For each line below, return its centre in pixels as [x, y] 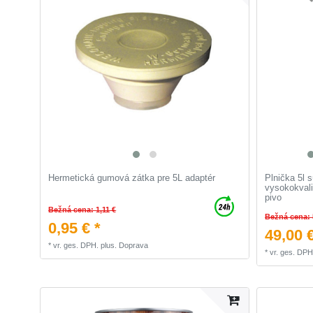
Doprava [134, 245]
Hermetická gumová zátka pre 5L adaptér [132, 178]
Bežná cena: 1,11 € [82, 209]
